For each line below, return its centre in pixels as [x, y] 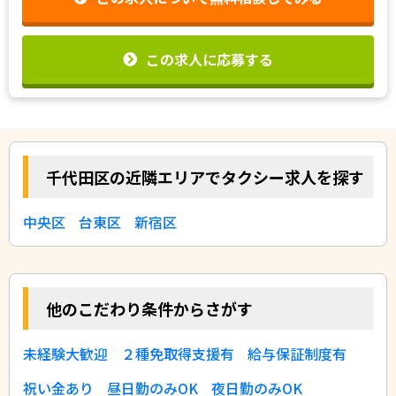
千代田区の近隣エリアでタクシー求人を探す [205, 176]
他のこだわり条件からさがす [149, 308]
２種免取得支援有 [178, 353]
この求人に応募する [209, 59]
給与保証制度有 [297, 353]
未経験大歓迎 [65, 353]
